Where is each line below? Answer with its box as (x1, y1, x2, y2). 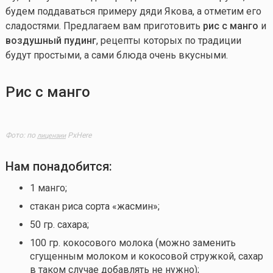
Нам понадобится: (5, 158, 112, 174)
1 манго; (29, 182, 67, 194)
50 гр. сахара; (29, 218, 89, 230)
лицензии (37, 131, 66, 140)
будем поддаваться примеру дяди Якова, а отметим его (5, 5, 261, 18)
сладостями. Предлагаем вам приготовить (5, 20, 203, 32)
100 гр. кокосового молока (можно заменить (29, 236, 236, 249)
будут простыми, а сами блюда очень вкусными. (5, 49, 228, 62)
